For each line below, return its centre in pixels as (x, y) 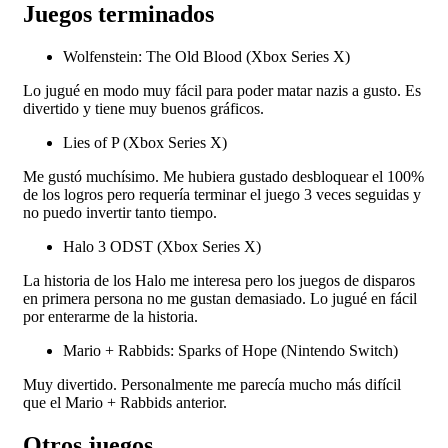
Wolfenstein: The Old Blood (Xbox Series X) (206, 57)
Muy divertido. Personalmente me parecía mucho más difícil (212, 385)
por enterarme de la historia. (110, 317)
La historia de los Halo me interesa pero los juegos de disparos (219, 281)
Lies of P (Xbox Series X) (145, 143)
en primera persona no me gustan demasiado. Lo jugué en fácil (220, 299)
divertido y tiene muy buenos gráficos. (143, 109)
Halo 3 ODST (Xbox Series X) (162, 247)
